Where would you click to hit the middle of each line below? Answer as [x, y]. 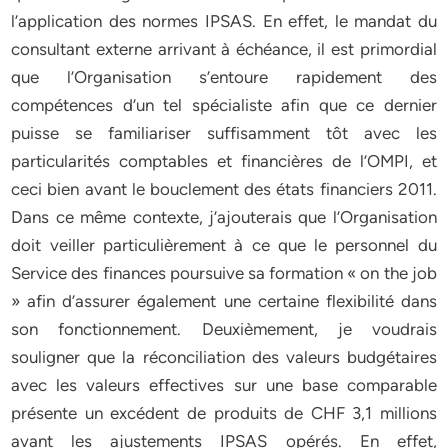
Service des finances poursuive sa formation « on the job [224, 273]
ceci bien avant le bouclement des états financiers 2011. [224, 189]
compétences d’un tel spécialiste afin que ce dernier [224, 105]
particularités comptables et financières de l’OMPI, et [224, 161]
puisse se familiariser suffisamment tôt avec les [224, 133]
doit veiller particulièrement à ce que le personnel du [224, 245]
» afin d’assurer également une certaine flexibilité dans [224, 301]
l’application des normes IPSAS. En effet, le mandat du [224, 21]
